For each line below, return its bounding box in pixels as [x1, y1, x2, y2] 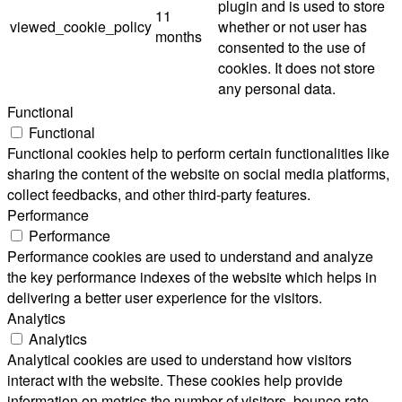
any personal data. [218, 77, 336, 99]
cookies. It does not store [218, 57, 375, 78]
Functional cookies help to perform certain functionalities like [7, 142, 389, 163]
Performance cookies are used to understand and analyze [7, 245, 373, 267]
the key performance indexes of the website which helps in [7, 266, 377, 287]
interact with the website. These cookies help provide [7, 369, 343, 390]
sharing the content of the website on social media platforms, [7, 162, 389, 184]
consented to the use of [218, 36, 365, 57]
